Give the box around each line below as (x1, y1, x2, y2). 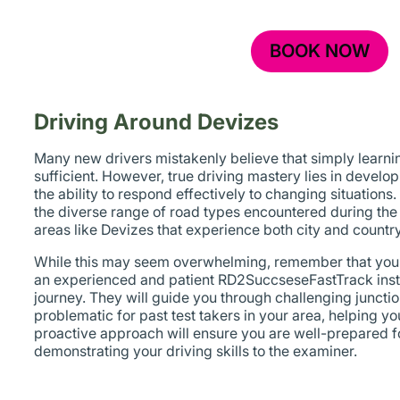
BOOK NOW (270, 39, 371, 62)
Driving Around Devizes (34, 108, 279, 135)
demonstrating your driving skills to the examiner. (34, 341, 358, 360)
